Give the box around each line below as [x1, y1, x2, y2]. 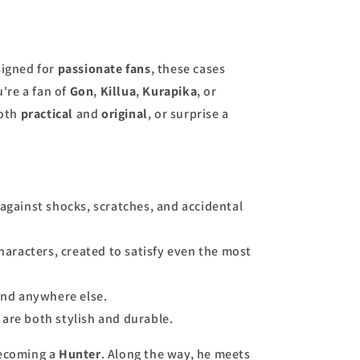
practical [20, 105, 74, 122]
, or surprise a [147, 105, 229, 122]
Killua [100, 83, 137, 100]
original [101, 105, 148, 122]
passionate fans [57, 60, 151, 77]
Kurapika [142, 83, 198, 100]
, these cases [150, 60, 226, 77]
